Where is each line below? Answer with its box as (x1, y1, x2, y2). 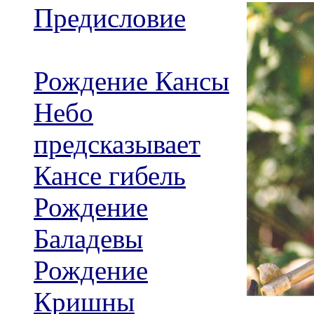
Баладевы (34, 224, 143, 254)
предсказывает (34, 129, 200, 160)
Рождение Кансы (34, 66, 229, 97)
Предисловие (34, 3, 186, 34)
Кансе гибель (34, 161, 186, 191)
